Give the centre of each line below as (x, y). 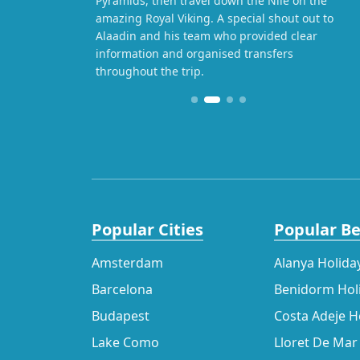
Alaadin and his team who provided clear (207, 36)
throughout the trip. (150, 72)
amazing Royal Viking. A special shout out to (215, 18)
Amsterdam (127, 263)
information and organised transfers (194, 54)
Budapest (121, 316)
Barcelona (122, 290)
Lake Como (125, 343)
